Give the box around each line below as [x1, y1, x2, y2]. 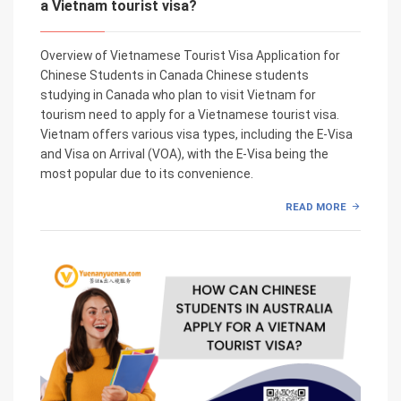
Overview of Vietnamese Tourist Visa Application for [40, 47, 340, 63]
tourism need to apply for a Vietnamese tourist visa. [40, 107, 339, 122]
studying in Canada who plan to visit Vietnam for [40, 87, 316, 102]
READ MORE [286, 200, 347, 213]
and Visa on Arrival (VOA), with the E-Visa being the [40, 146, 328, 161]
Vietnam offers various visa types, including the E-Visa [40, 126, 353, 141]
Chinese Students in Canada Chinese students [40, 67, 309, 82]
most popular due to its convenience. [40, 166, 253, 181]
